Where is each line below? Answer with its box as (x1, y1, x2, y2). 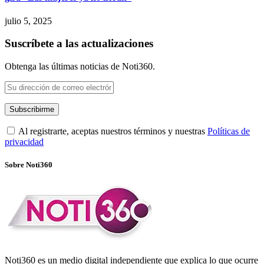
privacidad (5, 137, 44, 147)
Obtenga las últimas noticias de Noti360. (5, 61, 155, 72)
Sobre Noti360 (5, 160, 52, 170)
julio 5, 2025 (5, 15, 52, 26)
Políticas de (207, 126, 250, 137)
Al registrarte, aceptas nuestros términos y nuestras (16, 126, 207, 137)
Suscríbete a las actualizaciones (5, 37, 153, 50)
